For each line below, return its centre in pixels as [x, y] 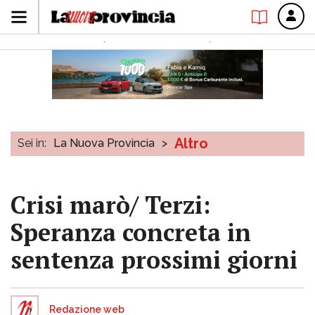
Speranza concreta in [131, 232]
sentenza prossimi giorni [154, 260]
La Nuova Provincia [104, 143]
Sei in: [32, 143]
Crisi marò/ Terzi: [110, 205]
